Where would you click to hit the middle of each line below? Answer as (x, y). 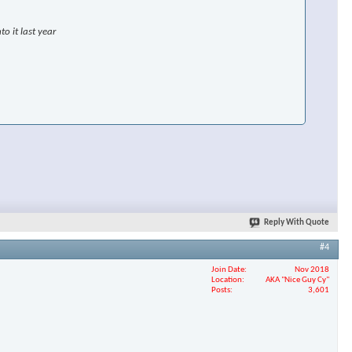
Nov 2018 (312, 269)
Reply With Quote (297, 223)
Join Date (228, 269)
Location (227, 280)
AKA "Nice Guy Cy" (297, 280)
